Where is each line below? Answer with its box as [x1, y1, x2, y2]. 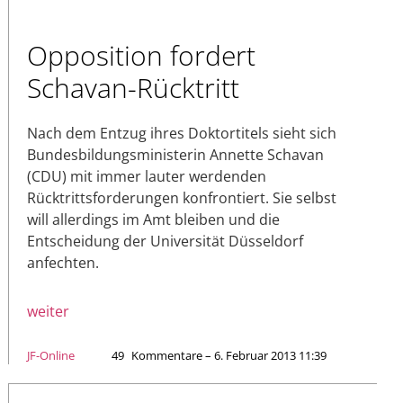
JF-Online [27, 346, 75, 363]
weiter [27, 300, 69, 321]
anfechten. [27, 252, 99, 273]
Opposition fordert [27, 36, 255, 74]
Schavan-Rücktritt [27, 68, 239, 106]
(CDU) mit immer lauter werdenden [27, 166, 266, 186]
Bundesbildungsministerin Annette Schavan [27, 144, 324, 165]
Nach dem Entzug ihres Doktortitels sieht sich [27, 122, 336, 143]
